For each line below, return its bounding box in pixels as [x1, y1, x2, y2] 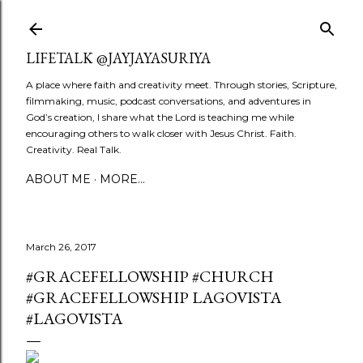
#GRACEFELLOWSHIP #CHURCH [26, 266, 274, 287]
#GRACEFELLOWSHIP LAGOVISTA [26, 287, 282, 308]
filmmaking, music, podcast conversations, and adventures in [26, 95, 311, 107]
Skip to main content [115, 10, 248, 31]
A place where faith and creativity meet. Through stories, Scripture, [26, 79, 337, 91]
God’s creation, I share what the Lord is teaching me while [26, 111, 294, 123]
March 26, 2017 [26, 241, 96, 253]
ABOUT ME [26, 172, 91, 186]
